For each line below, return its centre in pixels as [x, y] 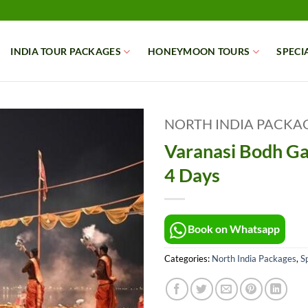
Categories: [188, 258]
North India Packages [254, 258]
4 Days [192, 175]
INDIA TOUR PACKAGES [66, 51]
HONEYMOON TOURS [199, 51]
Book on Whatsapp [234, 229]
